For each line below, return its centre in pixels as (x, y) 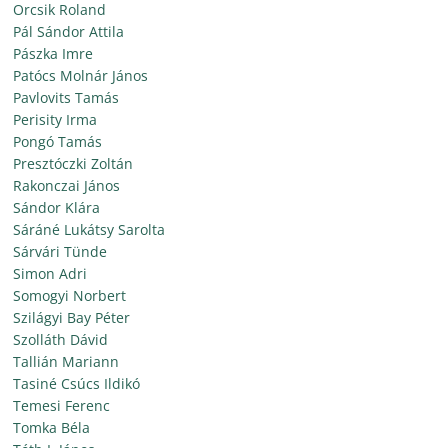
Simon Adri (50, 273)
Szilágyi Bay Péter (72, 317)
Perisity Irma (55, 119)
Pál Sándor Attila (69, 31)
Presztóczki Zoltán (73, 163)
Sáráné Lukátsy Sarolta (89, 229)
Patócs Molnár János (81, 75)
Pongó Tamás (58, 141)
